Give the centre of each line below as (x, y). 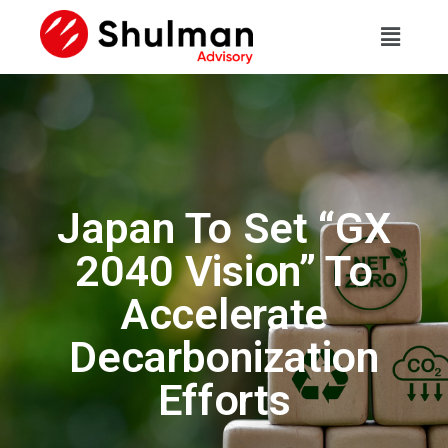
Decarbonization (224, 356)
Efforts (224, 399)
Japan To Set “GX (224, 227)
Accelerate (224, 313)
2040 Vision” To (224, 270)
